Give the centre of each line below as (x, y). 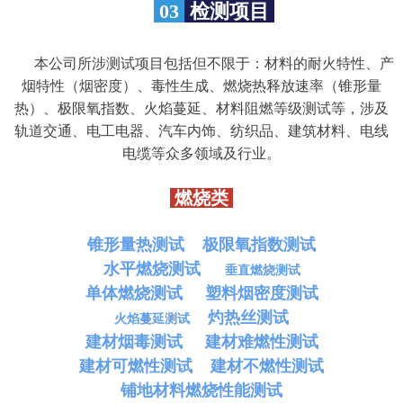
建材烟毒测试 (134, 341)
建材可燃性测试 (136, 366)
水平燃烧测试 (152, 269)
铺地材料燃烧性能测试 (201, 390)
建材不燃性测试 (267, 366)
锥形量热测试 (136, 244)
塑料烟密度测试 (261, 293)
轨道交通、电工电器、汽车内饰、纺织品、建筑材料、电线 (201, 130)
